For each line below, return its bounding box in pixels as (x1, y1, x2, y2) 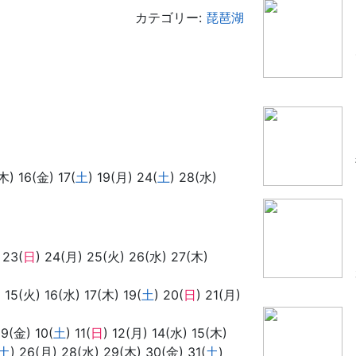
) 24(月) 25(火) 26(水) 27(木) (36, 248, 208, 265)
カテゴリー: (135, 9, 206, 25)
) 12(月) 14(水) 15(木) (103, 324, 227, 341)
